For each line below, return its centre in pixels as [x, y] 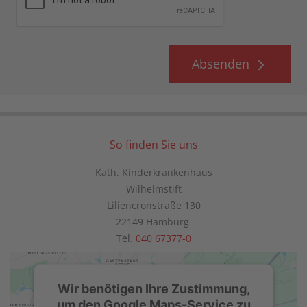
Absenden [221, 64]
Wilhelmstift [153, 189]
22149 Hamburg [153, 222]
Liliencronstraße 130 [153, 206]
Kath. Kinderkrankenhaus [153, 173]
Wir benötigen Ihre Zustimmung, [153, 288]
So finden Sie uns [153, 145]
